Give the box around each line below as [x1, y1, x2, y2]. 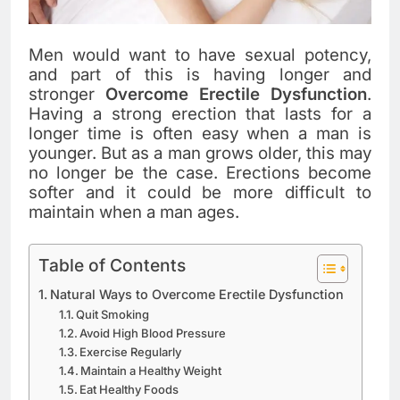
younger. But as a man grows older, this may [29, 142, 371, 163]
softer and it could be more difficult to [29, 181, 371, 203]
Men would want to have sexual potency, [29, 44, 371, 65]
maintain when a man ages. [29, 201, 239, 222]
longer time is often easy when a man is [29, 122, 371, 144]
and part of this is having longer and [29, 63, 371, 85]
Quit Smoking [76, 306, 150, 321]
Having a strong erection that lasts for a [29, 103, 371, 124]
